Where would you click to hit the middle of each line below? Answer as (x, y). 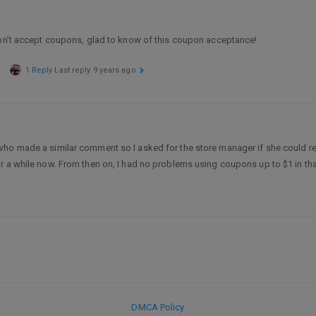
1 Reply (39, 70)
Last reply (74, 70)
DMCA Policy (158, 307)
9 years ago (114, 70)
